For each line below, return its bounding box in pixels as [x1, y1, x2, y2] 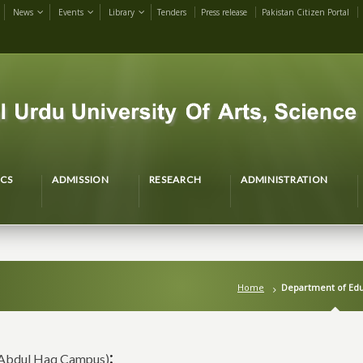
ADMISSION [52, 173, 109, 186]
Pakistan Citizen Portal [262, 6, 349, 18]
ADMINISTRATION [241, 173, 329, 186]
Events [58, 6, 83, 18]
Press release [201, 6, 247, 18]
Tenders [157, 6, 186, 18]
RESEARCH [148, 173, 202, 186]
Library [109, 6, 135, 18]
